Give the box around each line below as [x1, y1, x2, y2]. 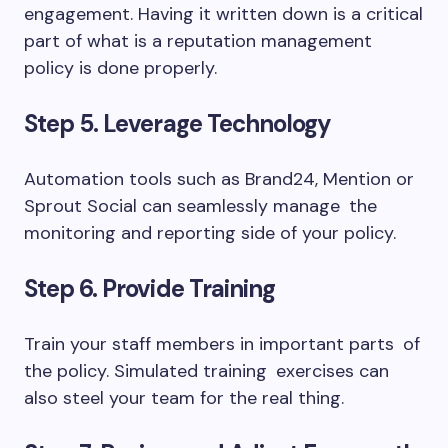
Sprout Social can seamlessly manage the [24, 194, 377, 218]
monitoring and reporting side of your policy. [24, 221, 396, 245]
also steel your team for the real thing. [24, 386, 344, 410]
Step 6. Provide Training [24, 273, 275, 304]
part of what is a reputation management [24, 29, 372, 53]
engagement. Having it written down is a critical [24, 2, 423, 26]
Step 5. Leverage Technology [24, 108, 332, 139]
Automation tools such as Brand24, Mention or [24, 167, 414, 191]
